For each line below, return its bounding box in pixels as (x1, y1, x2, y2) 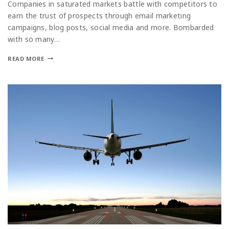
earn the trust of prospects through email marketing (8, 10, 191, 20)
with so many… (8, 34, 60, 44)
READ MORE (8, 54, 45, 62)
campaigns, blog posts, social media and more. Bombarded (8, 22, 214, 32)
